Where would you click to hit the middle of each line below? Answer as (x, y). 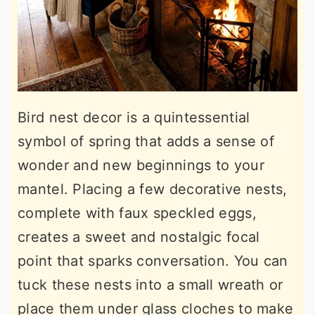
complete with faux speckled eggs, (137, 213)
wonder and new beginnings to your (141, 166)
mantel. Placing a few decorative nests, (153, 189)
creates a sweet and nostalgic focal (139, 237)
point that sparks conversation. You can (153, 261)
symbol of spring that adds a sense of (146, 142)
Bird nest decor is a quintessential (134, 118)
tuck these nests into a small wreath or (150, 285)
